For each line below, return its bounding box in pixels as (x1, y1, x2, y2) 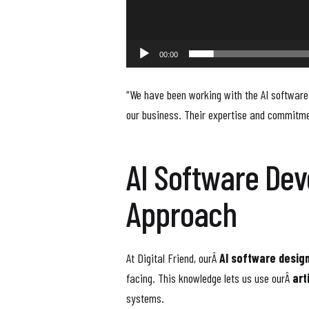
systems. (126, 290, 164, 306)
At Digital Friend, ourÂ (126, 250, 219, 266)
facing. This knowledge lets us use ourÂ (126, 270, 292, 286)
